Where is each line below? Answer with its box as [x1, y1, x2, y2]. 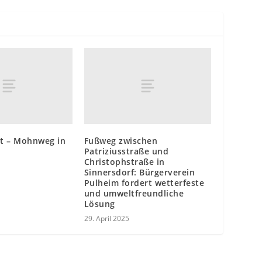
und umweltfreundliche [84, 188, 184, 199]
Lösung [84, 198, 115, 210]
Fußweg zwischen [84, 135, 158, 147]
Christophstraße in [84, 156, 165, 168]
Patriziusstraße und [84, 146, 169, 157]
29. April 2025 [84, 213, 129, 224]
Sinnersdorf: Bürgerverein [84, 167, 195, 178]
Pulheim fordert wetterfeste [84, 177, 205, 189]
